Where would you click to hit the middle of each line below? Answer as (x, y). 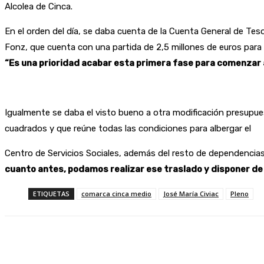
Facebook (147, 247)
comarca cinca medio (116, 194)
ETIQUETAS (51, 194)
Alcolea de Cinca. (39, 7)
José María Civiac (191, 194)
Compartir (67, 247)
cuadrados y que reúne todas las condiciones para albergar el (128, 129)
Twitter (212, 247)
